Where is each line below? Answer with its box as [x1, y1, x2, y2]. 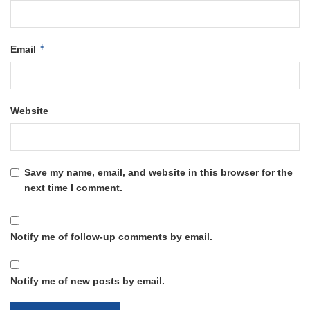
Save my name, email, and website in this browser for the [24, 166, 293, 178]
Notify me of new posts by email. [10, 275, 165, 286]
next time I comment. [24, 181, 122, 193]
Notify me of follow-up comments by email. [10, 230, 212, 242]
